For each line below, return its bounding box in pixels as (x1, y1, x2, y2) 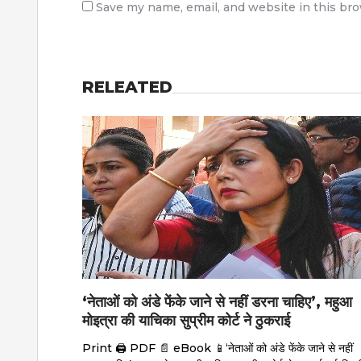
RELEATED (82, 77, 172, 97)
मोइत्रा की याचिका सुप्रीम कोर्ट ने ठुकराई (82, 312, 290, 330)
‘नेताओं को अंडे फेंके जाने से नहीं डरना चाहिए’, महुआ (82, 293, 352, 312)
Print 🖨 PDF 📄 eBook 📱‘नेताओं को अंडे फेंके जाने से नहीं (82, 341, 353, 356)
